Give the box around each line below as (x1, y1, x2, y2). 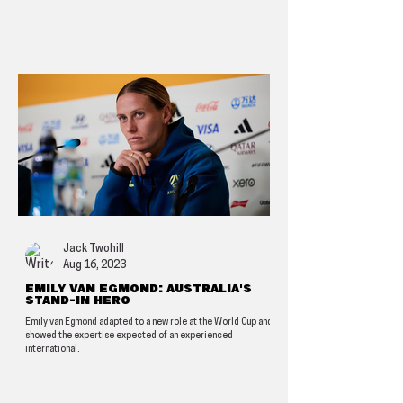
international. (25, 344, 80, 354)
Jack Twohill (63, 244, 124, 255)
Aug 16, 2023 (63, 259, 126, 271)
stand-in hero (25, 294, 130, 306)
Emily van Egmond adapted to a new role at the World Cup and (25, 317, 273, 327)
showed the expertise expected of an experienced (25, 330, 233, 341)
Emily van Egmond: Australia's (25, 282, 252, 294)
